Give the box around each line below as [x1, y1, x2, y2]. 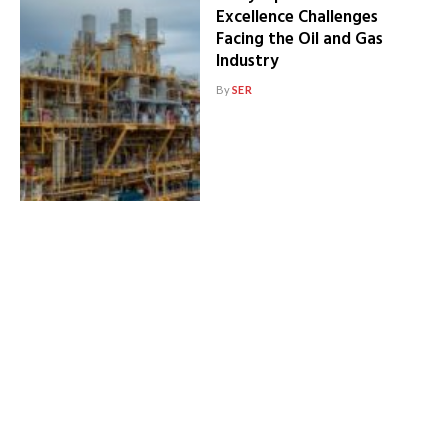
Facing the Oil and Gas [215, 26, 383, 54]
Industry [215, 48, 279, 76]
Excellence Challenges [215, 4, 378, 32]
